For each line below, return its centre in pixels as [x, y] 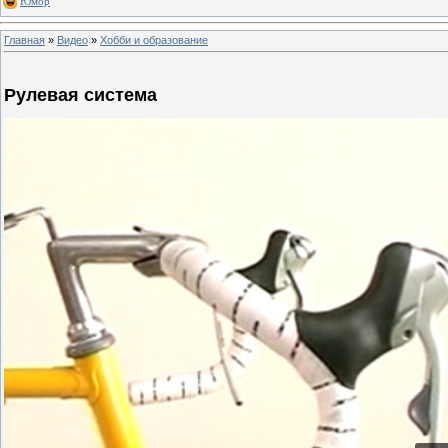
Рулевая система [80, 95]
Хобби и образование [154, 39]
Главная [24, 39]
